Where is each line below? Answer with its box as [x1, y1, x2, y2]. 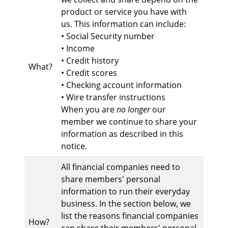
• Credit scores [61, 67, 117, 79]
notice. [61, 140, 87, 152]
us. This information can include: [61, 18, 186, 30]
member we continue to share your [61, 116, 197, 128]
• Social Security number [61, 31, 155, 42]
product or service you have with [61, 6, 187, 18]
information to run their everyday [61, 186, 190, 197]
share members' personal [61, 174, 160, 185]
